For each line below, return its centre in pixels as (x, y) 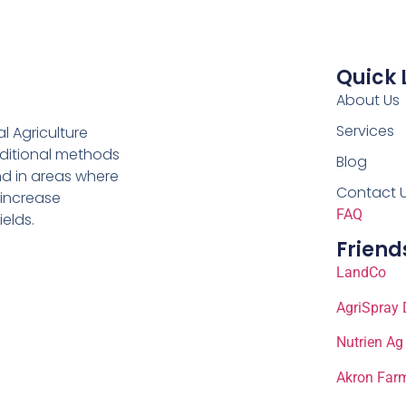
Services (365, 131)
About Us (367, 101)
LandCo (361, 273)
